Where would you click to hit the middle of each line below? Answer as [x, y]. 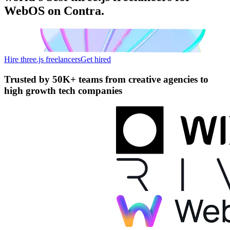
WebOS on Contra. [54, 11]
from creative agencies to [156, 79]
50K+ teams [78, 79]
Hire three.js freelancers [42, 59]
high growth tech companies [63, 90]
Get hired [96, 59]
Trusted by [28, 79]
